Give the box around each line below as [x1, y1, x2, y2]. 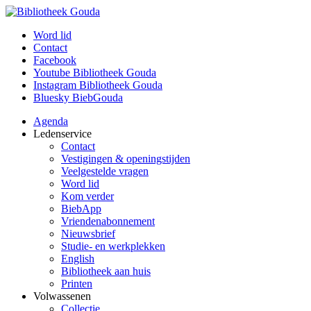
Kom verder [61, 190, 114, 202]
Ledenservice [33, 128, 92, 140]
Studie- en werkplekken [61, 240, 165, 252]
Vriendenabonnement [61, 215, 155, 227]
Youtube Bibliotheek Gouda [33, 67, 156, 78]
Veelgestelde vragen [61, 165, 149, 177]
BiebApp [61, 203, 101, 215]
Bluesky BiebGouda [33, 92, 123, 103]
